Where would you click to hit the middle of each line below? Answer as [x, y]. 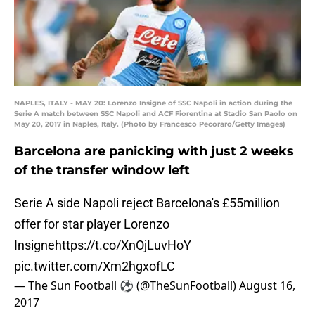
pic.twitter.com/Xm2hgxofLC [95, 266]
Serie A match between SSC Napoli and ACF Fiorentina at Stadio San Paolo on [156, 114]
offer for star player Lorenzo [92, 224]
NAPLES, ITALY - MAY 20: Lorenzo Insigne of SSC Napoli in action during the [153, 103]
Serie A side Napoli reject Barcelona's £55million [147, 203]
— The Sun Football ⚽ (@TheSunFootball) [127, 286]
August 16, [267, 286]
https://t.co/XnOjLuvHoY [123, 245]
